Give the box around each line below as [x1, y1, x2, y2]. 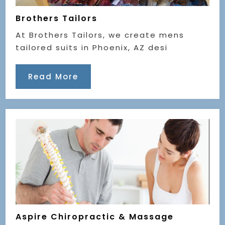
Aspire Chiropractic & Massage [16, 210, 174, 222]
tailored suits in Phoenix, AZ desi [16, 42, 168, 53]
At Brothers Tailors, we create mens [16, 29, 185, 40]
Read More [28, 71, 79, 82]
